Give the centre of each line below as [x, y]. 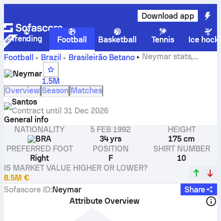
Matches [86, 91]
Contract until [37, 111]
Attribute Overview [105, 201]
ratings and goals [36, 67]
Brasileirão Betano [101, 57]
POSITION [110, 149]
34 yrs [110, 139]
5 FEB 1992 [110, 129]
